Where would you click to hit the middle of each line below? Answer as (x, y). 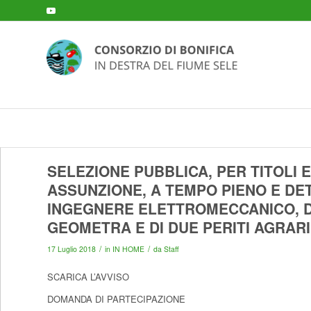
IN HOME (128, 249)
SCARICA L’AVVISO (88, 277)
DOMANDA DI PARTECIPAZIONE (116, 299)
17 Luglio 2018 (71, 249)
